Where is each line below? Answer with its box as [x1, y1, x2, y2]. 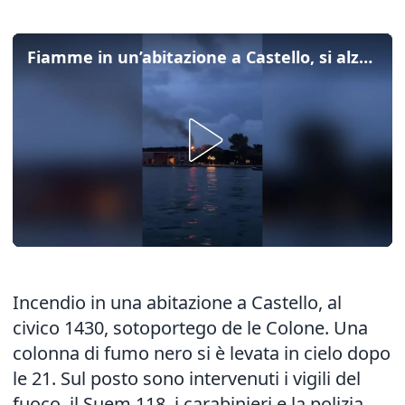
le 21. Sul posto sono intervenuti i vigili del [13, 366, 361, 391]
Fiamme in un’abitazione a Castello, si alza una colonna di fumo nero [359, 46, 372, 68]
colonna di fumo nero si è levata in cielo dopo [13, 341, 391, 365]
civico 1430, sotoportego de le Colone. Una [13, 316, 368, 340]
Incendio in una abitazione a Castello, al [13, 290, 342, 315]
